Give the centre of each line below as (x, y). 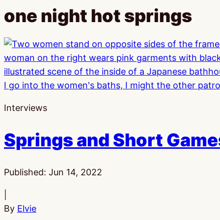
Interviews (26, 108)
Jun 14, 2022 (75, 172)
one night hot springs (98, 16)
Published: (26, 172)
